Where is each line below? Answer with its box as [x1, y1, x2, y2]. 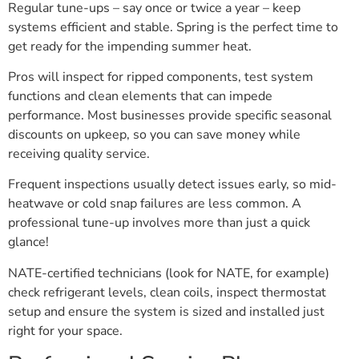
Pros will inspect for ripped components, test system [8, 67, 313, 86]
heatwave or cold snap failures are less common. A [8, 195, 301, 213]
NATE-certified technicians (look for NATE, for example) [8, 264, 329, 282]
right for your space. [8, 321, 123, 340]
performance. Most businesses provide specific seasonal [8, 106, 332, 124]
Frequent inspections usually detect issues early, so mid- [8, 175, 337, 194]
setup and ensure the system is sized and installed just [8, 302, 325, 321]
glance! [8, 233, 49, 252]
